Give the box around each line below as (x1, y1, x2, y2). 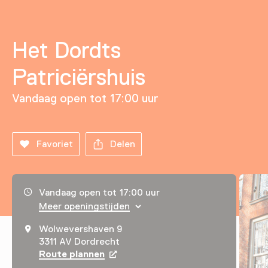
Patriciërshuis (12, 64, 145, 90)
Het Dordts (12, 37, 121, 63)
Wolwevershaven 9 (39, 223, 123, 234)
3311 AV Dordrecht (39, 236, 120, 247)
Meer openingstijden (39, 200, 130, 212)
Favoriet (36, 138, 73, 150)
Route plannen (39, 248, 105, 260)
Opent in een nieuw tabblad (105, 248, 231, 260)
